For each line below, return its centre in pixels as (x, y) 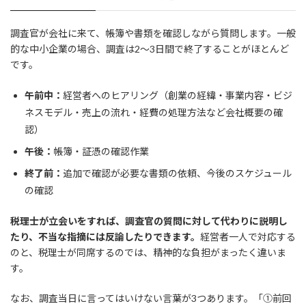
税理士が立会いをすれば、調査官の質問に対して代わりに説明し (149, 221)
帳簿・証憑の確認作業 (101, 151)
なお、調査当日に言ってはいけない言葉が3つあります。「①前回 (151, 298)
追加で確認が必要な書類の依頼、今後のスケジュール (177, 173)
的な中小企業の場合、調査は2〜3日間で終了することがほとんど (150, 48)
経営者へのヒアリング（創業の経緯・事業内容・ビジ (178, 95)
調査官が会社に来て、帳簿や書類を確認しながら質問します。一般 (153, 33)
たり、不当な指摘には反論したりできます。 (105, 236)
